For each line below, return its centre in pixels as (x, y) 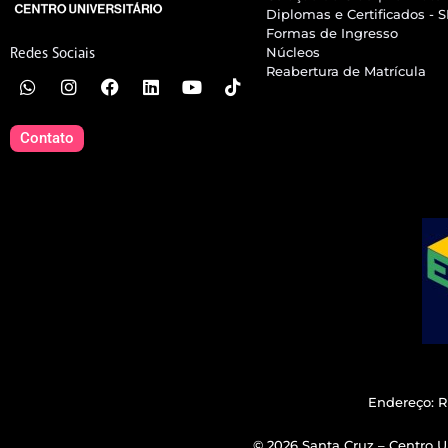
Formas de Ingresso (332, 32)
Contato (47, 138)
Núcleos (293, 51)
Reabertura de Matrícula (346, 70)
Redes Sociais (52, 54)
